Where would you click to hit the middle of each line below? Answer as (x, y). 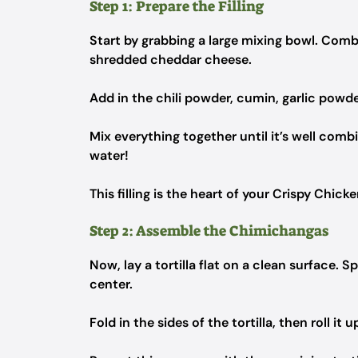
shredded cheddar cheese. (171, 60)
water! (109, 155)
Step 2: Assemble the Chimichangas (209, 231)
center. (111, 284)
